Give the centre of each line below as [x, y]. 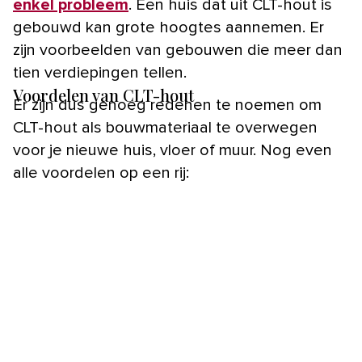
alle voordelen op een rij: [101, 173]
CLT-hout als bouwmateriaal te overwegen [165, 128]
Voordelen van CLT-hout [103, 95]
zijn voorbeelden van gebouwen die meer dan [178, 51]
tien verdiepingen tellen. [100, 73]
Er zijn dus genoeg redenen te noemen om [167, 105]
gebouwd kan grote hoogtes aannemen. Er [168, 28]
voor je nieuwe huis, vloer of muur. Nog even [173, 151]
